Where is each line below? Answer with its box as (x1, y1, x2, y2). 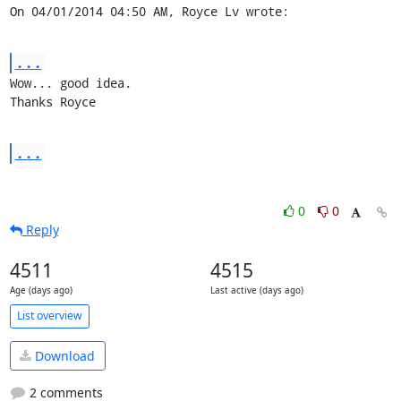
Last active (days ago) (209, 284, 303, 296)
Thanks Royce (9, 92, 96, 110)
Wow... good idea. (9, 73, 132, 91)
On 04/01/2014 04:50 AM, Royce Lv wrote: (9, 2, 289, 20)
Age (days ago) (9, 284, 73, 296)
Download (31, 347, 95, 364)
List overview (16, 308, 82, 324)
